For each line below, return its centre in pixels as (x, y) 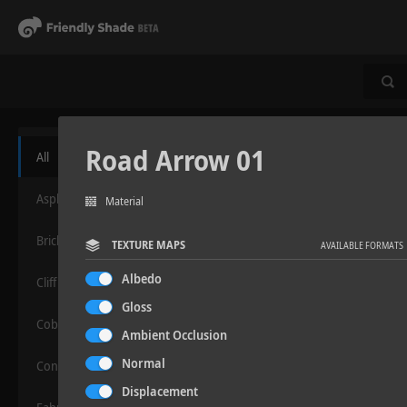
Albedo (142, 278)
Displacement (160, 391)
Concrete (61, 365)
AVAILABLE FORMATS (362, 246)
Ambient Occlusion (174, 335)
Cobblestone (71, 323)
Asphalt (57, 198)
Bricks (52, 240)
